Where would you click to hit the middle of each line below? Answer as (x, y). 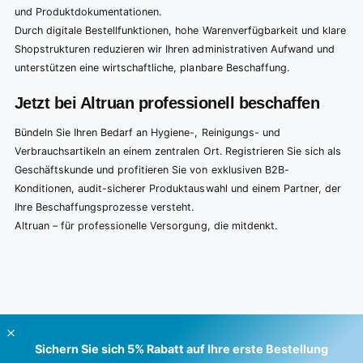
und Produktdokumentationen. (88, 11)
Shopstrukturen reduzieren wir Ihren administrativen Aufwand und (175, 49)
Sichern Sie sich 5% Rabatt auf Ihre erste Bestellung (181, 348)
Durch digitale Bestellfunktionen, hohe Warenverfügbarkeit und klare (180, 30)
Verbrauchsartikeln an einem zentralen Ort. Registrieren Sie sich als (178, 152)
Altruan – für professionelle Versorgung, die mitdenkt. (146, 226)
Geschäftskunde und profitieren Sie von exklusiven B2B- (152, 170)
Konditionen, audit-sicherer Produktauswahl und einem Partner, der (178, 189)
